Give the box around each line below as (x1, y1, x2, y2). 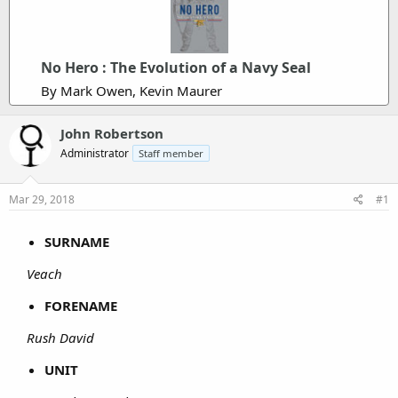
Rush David (27, 328, 94, 346)
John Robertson (60, 124, 163, 142)
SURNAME (44, 232, 109, 251)
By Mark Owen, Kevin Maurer (41, 82, 222, 99)
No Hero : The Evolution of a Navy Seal (41, 58, 311, 77)
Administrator (60, 146, 129, 161)
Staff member (139, 147, 203, 160)
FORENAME (44, 296, 117, 314)
